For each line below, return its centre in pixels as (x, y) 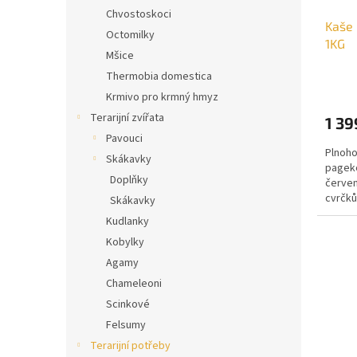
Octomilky (130, 35)
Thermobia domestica (159, 77)
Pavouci (124, 139)
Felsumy (126, 326)
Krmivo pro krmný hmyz (162, 98)
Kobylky (125, 243)
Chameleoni (134, 284)
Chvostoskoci (139, 15)
